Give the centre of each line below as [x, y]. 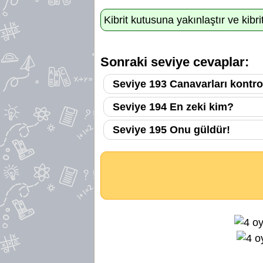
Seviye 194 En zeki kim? [173, 107]
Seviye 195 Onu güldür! [171, 129]
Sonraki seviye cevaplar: [175, 62]
